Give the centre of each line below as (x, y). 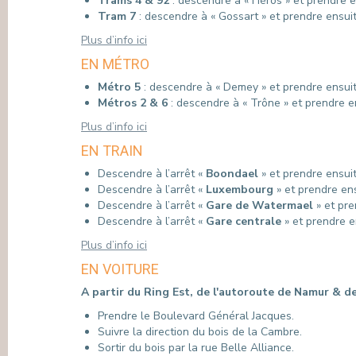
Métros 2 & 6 (133, 103)
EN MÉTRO (115, 64)
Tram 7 (118, 16)
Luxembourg (240, 190)
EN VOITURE (120, 269)
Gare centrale (244, 221)
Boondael (232, 174)
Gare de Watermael (259, 205)
